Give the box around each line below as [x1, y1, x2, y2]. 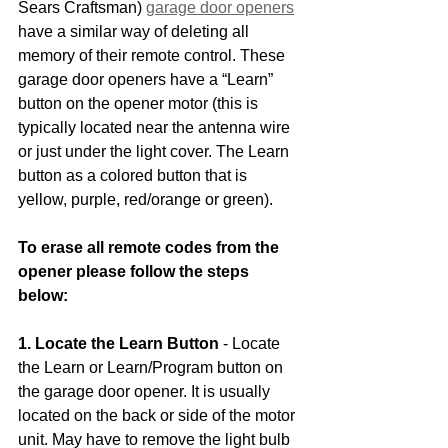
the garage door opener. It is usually [18, 382, 274, 400]
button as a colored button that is [18, 166, 251, 184]
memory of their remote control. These [18, 46, 289, 64]
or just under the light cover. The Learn [18, 142, 293, 160]
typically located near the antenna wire [18, 118, 294, 136]
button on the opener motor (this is [18, 94, 262, 112]
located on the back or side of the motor [18, 406, 299, 424]
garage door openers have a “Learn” [18, 70, 277, 88]
